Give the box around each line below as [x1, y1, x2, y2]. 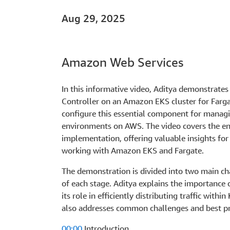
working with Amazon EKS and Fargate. [62, 145, 204, 156]
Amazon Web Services [62, 55, 183, 70]
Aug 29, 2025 [62, 12, 125, 25]
